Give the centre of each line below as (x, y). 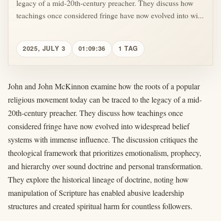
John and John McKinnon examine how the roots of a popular (104, 86)
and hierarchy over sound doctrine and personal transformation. (105, 166)
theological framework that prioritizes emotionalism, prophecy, (105, 152)
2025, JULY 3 (44, 49)
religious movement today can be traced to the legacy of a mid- (105, 99)
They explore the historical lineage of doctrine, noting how (98, 179)
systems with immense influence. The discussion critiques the (103, 139)
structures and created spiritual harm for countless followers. (100, 206)
